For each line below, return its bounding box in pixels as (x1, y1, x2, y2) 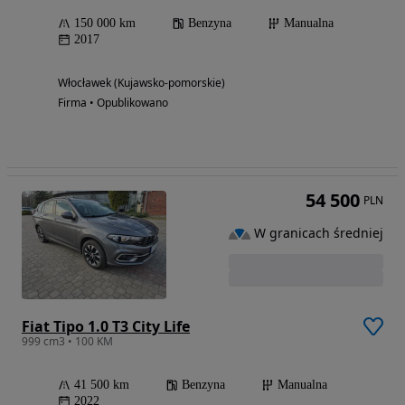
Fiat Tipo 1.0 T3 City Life (22, 316, 190, 337)
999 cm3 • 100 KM (22, 334, 113, 350)
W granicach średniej (254, 224, 383, 242)
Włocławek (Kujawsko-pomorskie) (58, 75, 225, 91)
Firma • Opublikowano (58, 95, 168, 111)
